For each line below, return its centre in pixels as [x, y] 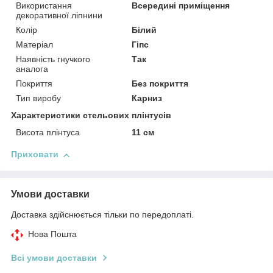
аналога [32, 69]
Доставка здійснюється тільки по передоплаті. [102, 215]
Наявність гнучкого [53, 59]
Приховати [35, 154]
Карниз [147, 98]
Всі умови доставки [54, 258]
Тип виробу [38, 98]
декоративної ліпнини [59, 16]
